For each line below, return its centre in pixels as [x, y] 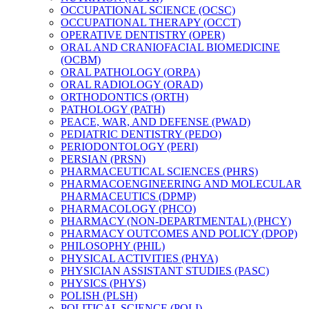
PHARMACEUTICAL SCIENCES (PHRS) [159, 171]
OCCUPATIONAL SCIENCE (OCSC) [148, 10]
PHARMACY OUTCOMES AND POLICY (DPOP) [179, 233]
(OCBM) [81, 59]
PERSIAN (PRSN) [103, 159]
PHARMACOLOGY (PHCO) [128, 208]
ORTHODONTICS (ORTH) [124, 97]
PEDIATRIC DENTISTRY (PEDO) [141, 134]
